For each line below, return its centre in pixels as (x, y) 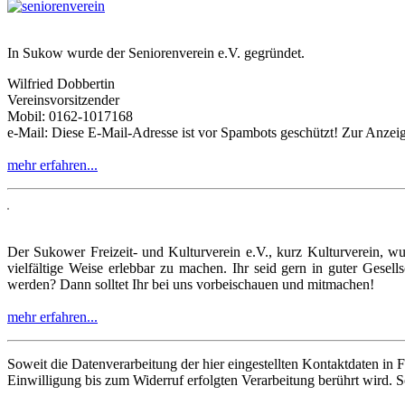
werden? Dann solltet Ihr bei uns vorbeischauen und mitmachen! (191, 284)
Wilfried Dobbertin (61, 83)
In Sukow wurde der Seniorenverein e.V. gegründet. (156, 52)
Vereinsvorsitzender (63, 99)
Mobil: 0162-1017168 (70, 116)
